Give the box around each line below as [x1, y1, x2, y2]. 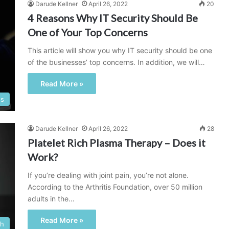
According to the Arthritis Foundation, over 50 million [28, 182, 202, 191]
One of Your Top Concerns [28, 26, 148, 38]
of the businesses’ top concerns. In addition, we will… [28, 58, 205, 66]
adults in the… [28, 194, 75, 203]
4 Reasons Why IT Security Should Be [28, 12, 198, 24]
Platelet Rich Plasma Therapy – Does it [28, 136, 205, 149]
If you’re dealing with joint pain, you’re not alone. [28, 171, 189, 179]
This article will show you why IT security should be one [28, 46, 212, 55]
